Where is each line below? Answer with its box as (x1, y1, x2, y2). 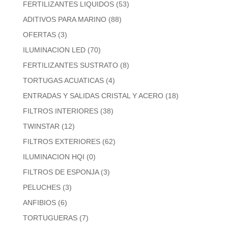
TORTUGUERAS (22, 213, 77, 222)
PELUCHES (22, 183, 61, 191)
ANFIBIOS (22, 198, 56, 207)
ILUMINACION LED (22, 45, 85, 54)
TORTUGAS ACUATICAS (22, 76, 104, 84)
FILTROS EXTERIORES (22, 137, 100, 146)
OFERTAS (22, 30, 56, 39)
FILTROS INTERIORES (22, 106, 98, 115)
